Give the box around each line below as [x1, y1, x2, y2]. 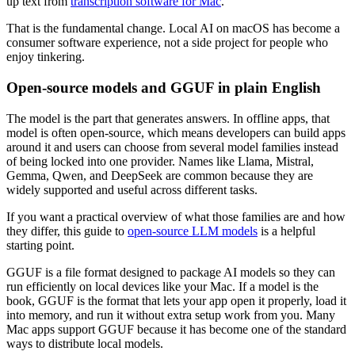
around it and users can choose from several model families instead [6, 139, 338, 154]
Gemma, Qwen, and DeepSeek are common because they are [6, 168, 313, 182]
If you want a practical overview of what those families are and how [6, 209, 345, 223]
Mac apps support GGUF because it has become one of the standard [6, 322, 346, 336]
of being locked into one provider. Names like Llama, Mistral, [6, 154, 314, 168]
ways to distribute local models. [6, 336, 163, 350]
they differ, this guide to [6, 223, 128, 238]
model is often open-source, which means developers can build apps [6, 125, 345, 139]
